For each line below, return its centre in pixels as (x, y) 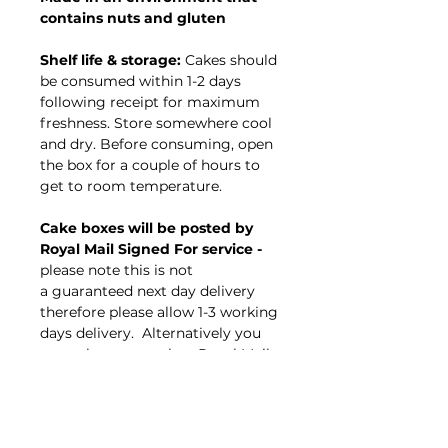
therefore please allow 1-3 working (159, 312)
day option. (79, 396)
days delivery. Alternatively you (150, 333)
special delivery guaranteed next (153, 375)
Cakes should (229, 60)
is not (171, 270)
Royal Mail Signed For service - (151, 249)
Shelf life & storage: (110, 60)
